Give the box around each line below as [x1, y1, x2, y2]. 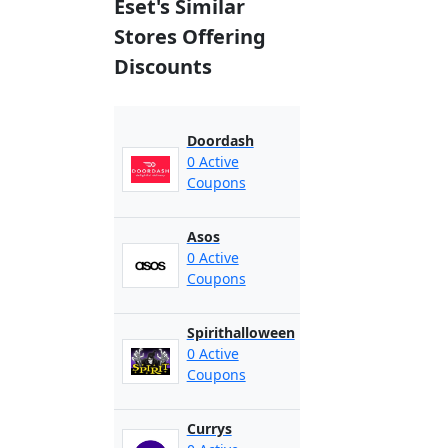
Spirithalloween [186, 323, 295, 342]
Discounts [114, 53, 212, 80]
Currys [186, 419, 232, 438]
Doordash [186, 131, 254, 150]
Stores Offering [114, 23, 266, 50]
